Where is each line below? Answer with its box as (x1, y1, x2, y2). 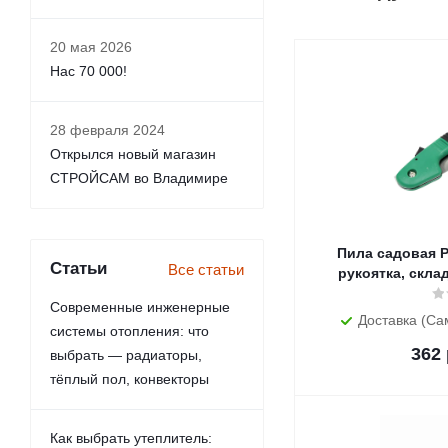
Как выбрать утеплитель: (50, 430, 212, 446)
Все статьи (168, 261, 244, 278)
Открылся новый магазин (50, 146, 216, 162)
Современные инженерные (50, 299, 230, 315)
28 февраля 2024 (50, 122, 165, 138)
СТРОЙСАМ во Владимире (50, 170, 228, 186)
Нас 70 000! (50, 63, 127, 79)
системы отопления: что (50, 323, 209, 339)
